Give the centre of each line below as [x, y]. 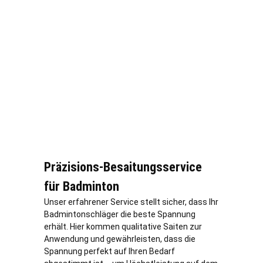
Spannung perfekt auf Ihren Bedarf [109, 252]
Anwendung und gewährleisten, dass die [120, 239]
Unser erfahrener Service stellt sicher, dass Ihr [131, 202]
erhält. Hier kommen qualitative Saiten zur [123, 227]
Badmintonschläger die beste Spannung [120, 215]
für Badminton [82, 187]
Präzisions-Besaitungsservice [123, 167]
